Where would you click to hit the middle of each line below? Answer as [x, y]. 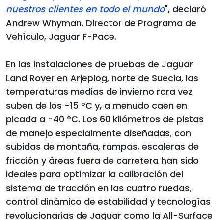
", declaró [185, 9]
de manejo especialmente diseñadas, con [98, 133]
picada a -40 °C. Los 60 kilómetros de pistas [105, 119]
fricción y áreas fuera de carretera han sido [102, 161]
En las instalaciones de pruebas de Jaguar [99, 64]
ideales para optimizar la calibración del [95, 174]
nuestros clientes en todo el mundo [85, 9]
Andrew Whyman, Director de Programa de [101, 23]
